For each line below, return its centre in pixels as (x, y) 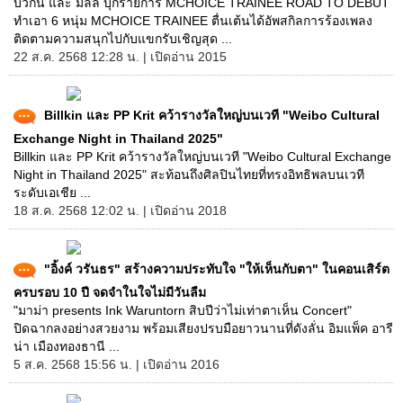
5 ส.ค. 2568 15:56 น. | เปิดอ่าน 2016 (116, 364)
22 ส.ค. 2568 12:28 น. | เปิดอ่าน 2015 (120, 57)
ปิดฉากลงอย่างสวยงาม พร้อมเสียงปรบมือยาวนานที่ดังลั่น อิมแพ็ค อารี (203, 328)
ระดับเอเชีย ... (52, 193)
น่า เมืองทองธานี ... (67, 346)
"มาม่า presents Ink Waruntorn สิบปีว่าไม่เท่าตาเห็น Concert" (183, 310)
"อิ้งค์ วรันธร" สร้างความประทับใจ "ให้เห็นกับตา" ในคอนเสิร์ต (217, 269)
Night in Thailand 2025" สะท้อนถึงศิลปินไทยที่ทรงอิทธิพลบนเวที (189, 175)
